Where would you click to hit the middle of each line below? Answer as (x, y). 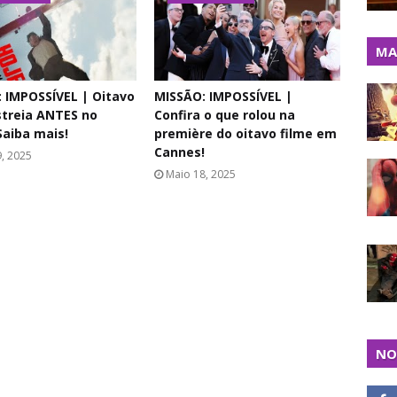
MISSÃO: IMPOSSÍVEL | (223, 96)
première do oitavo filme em (245, 133)
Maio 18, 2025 (201, 174)
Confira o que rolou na (225, 115)
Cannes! (179, 152)
